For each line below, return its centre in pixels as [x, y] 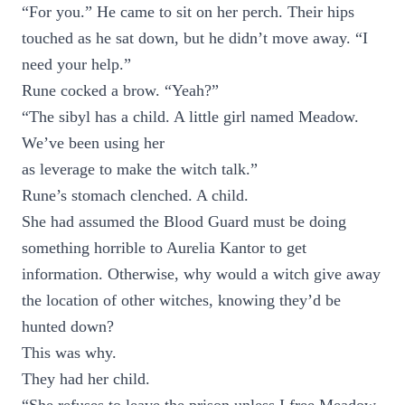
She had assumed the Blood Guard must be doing [184, 221]
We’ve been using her [93, 143]
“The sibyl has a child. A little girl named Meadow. [190, 117]
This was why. [69, 353]
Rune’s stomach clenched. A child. [135, 195]
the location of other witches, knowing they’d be [181, 300]
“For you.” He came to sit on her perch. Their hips [188, 12]
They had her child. [86, 379]
